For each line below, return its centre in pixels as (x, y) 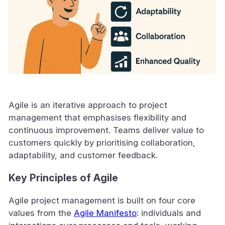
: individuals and (169, 213)
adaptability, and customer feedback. (83, 155)
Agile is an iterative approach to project (88, 105)
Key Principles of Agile (63, 178)
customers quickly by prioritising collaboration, (102, 143)
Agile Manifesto (105, 213)
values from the (41, 213)
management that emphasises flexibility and (97, 118)
